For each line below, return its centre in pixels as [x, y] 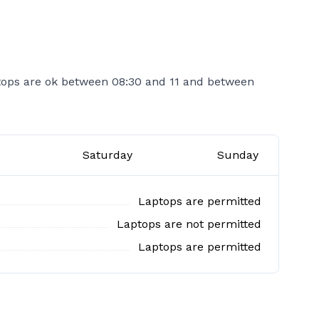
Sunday [237, 155]
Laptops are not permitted [189, 224]
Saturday [108, 155]
